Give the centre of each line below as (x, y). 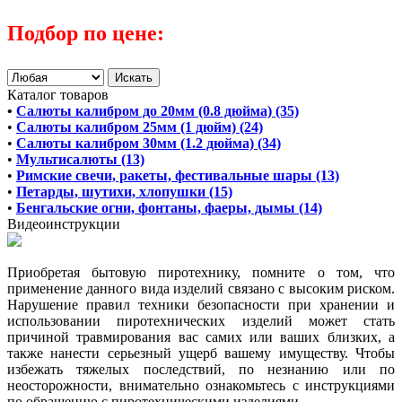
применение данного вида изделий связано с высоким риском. (201, 289)
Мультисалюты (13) (80, 160)
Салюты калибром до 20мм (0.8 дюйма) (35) (157, 111)
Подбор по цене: (86, 33)
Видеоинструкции (64, 224)
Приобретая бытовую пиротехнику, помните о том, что (201, 273)
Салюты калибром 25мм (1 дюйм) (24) (140, 127)
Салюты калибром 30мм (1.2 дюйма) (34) (149, 144)
